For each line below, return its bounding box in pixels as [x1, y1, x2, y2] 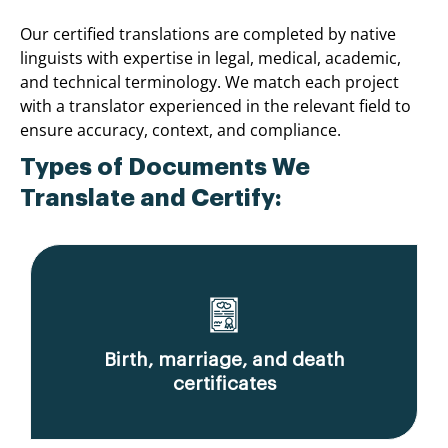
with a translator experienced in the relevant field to [20, 94, 411, 117]
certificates [172, 373, 276, 393]
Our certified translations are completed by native [20, 22, 396, 45]
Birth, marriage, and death [103, 349, 345, 369]
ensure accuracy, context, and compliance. [20, 118, 341, 141]
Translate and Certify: [20, 185, 282, 210]
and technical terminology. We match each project [20, 70, 399, 93]
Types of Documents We [20, 154, 310, 179]
